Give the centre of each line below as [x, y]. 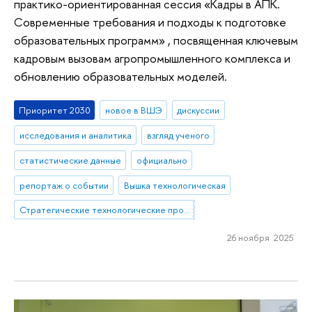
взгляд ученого [178, 135]
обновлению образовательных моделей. [120, 76]
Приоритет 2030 [54, 110]
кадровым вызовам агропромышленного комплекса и [152, 58]
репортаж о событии [64, 185]
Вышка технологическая [174, 185]
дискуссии [198, 110]
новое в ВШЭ [133, 110]
